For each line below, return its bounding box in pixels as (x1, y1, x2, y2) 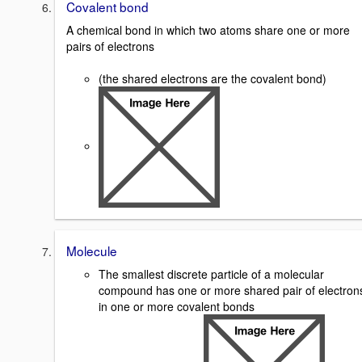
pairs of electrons (66, 38, 154, 55)
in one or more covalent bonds (99, 297, 255, 314)
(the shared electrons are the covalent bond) (99, 70, 326, 87)
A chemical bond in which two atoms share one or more (66, 22, 350, 39)
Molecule (66, 242, 117, 260)
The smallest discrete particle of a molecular (99, 265, 324, 282)
